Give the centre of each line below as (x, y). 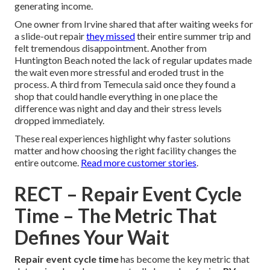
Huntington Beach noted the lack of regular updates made (133, 60)
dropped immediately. (59, 121)
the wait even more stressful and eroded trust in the (119, 72)
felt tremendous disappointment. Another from (111, 48)
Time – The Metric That (116, 216)
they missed (111, 36)
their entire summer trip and (193, 36)
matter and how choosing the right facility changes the (125, 151)
